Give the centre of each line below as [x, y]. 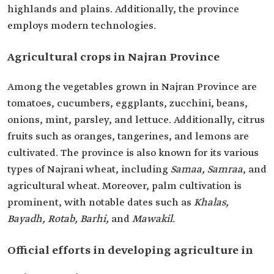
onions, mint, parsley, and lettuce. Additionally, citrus [136, 120]
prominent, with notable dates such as [101, 203]
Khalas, [211, 203]
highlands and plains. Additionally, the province [123, 9]
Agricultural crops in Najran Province [113, 57]
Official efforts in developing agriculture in [130, 251]
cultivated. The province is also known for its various [133, 153]
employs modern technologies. [82, 26]
